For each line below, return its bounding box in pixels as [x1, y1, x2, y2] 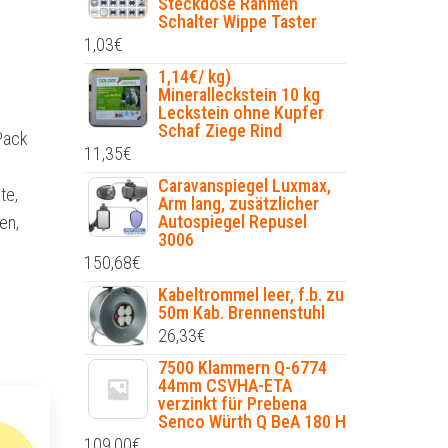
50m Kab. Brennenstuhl [157, 302, 325, 323]
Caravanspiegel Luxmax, [157, 175, 331, 196]
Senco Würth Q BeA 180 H [157, 411, 346, 432]
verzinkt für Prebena [157, 393, 307, 414]
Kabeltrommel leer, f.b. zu [157, 284, 344, 305]
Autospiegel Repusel [157, 211, 307, 232]
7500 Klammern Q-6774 [157, 357, 327, 378]
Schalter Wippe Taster [157, 11, 317, 32]
